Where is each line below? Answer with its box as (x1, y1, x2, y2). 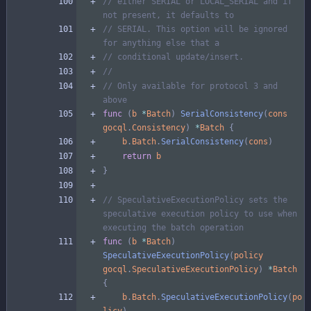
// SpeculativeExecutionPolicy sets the (103, 194, 287, 205)
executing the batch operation (103, 222, 244, 233)
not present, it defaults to (103, 10, 234, 20)
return (122, 151, 151, 161)
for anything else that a (103, 37, 219, 48)
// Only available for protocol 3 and (103, 81, 278, 91)
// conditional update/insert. (103, 51, 244, 62)
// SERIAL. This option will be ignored (103, 24, 287, 34)
